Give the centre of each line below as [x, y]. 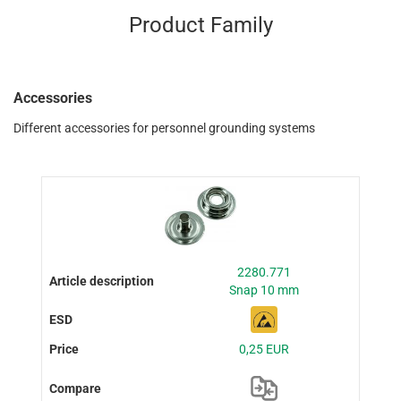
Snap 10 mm [264, 290]
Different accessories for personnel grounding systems [164, 128]
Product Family [200, 25]
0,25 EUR [264, 349]
